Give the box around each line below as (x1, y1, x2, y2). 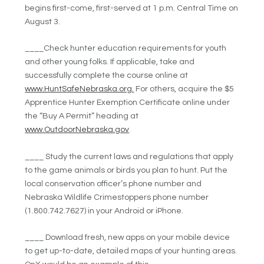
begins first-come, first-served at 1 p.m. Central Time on (25, 4, 239, 12)
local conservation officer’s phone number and (25, 179, 202, 188)
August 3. (25, 17, 61, 26)
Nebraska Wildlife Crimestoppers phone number (25, 193, 209, 202)
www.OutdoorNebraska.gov (25, 126, 130, 134)
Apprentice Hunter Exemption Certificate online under (25, 98, 230, 107)
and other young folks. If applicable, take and (25, 58, 195, 67)
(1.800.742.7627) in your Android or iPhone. (25, 206, 184, 215)
